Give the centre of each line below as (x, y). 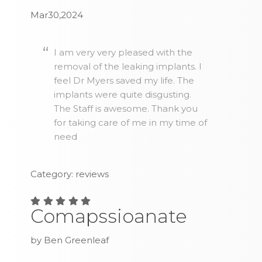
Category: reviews (70, 174)
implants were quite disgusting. (123, 95)
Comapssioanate (109, 216)
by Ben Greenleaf (70, 240)
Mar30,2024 (57, 15)
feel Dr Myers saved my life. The (124, 81)
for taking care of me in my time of (131, 123)
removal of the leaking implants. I (128, 67)
